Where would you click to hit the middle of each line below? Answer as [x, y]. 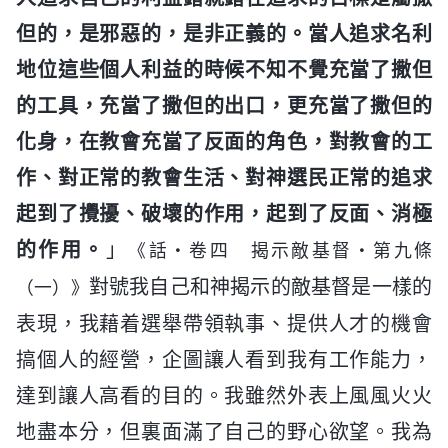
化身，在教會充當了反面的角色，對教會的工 [224, 141]
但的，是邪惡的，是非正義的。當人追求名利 [224, 33]
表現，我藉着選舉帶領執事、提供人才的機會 [224, 323]
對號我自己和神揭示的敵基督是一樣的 [260, 286]
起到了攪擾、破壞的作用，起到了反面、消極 [224, 213]
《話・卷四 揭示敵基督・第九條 [280, 250]
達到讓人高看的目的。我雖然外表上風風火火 [224, 395]
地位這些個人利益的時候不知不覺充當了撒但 [224, 69]
